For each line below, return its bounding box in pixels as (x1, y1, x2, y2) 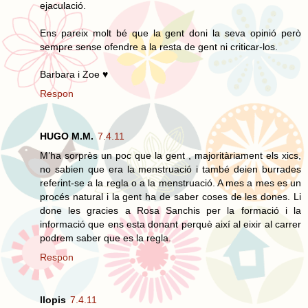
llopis (40, 294, 66, 305)
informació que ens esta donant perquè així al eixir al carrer (40, 218, 301, 230)
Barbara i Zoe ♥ (40, 68, 108, 80)
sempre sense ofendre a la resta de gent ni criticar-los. (40, 41, 278, 52)
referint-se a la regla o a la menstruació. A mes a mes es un (40, 177, 301, 188)
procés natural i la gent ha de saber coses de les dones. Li (40, 190, 301, 202)
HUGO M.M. (40, 130, 93, 142)
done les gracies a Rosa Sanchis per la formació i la (40, 204, 301, 216)
